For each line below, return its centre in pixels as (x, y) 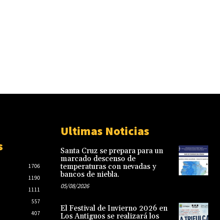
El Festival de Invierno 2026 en (114, 209)
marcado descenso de (98, 159)
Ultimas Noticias (105, 131)
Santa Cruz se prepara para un (111, 151)
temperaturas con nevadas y (108, 167)
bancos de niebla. (90, 175)
